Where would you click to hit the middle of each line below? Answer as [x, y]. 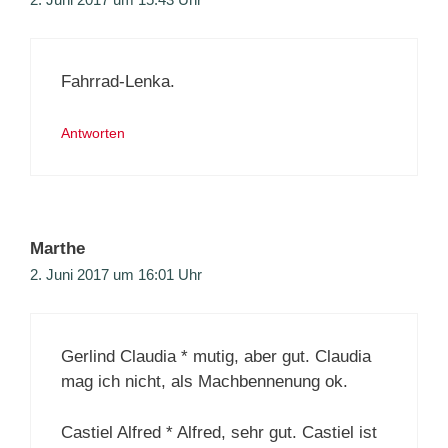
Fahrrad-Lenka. [118, 82]
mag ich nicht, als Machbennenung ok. [204, 382]
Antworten [93, 132]
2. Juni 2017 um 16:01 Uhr [116, 274]
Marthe [57, 248]
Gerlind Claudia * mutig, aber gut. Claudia [216, 357]
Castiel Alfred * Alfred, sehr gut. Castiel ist [219, 432]
